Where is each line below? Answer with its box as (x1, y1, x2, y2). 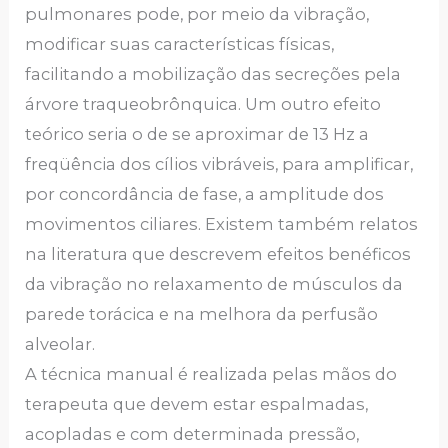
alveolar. (25, 334, 96, 354)
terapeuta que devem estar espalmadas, (25, 394, 369, 414)
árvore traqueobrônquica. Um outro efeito (25, 94, 382, 114)
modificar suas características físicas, (25, 34, 335, 54)
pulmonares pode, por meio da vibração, (25, 4, 370, 24)
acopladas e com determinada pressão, (25, 424, 360, 444)
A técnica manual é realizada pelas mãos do (25, 364, 398, 384)
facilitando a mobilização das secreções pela (25, 64, 402, 84)
